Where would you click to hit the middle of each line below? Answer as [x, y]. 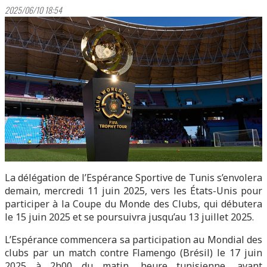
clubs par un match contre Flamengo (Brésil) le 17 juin [133, 253]
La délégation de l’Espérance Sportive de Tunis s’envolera [133, 178]
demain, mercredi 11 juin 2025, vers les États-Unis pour [133, 191]
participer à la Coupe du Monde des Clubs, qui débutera [133, 204]
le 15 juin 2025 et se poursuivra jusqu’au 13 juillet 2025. [129, 217]
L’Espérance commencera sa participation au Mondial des [133, 240]
